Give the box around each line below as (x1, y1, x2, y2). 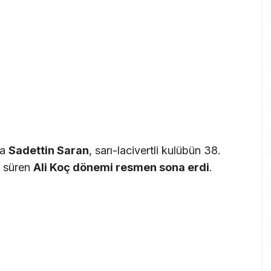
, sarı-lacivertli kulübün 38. (89, 143, 221, 157)
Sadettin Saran (8, 143, 89, 157)
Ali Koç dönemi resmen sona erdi (33, 160, 209, 174)
